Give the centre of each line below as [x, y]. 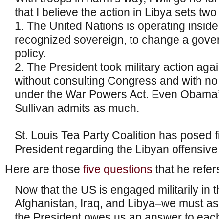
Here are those [44, 170]
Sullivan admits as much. [77, 108]
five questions [118, 170]
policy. [30, 53]
